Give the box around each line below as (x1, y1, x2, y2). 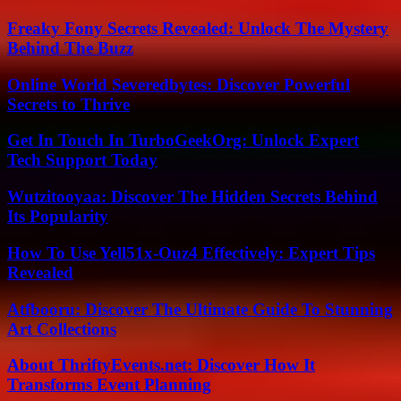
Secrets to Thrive (7, 94, 130, 114)
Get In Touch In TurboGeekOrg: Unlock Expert (7, 131, 359, 150)
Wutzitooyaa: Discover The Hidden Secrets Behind (7, 187, 378, 207)
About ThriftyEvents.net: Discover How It (7, 355, 315, 375)
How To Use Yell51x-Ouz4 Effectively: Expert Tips (7, 243, 375, 262)
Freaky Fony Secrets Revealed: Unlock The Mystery (7, 19, 388, 38)
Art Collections (7, 319, 116, 338)
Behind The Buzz (7, 38, 133, 58)
